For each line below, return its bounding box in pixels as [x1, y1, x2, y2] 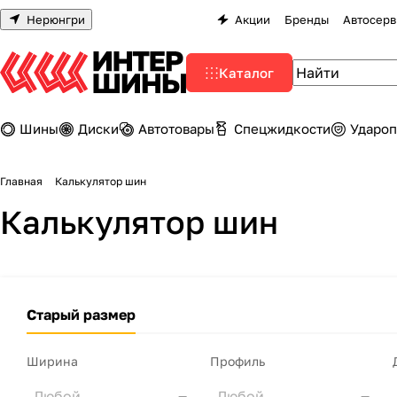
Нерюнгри [27, 12, 85, 27]
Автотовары [138, 121, 214, 136]
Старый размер [27, 306, 136, 323]
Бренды [284, 12, 330, 27]
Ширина [27, 354, 78, 369]
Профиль [209, 354, 265, 369]
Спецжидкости [234, 121, 331, 136]
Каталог [219, 65, 274, 81]
